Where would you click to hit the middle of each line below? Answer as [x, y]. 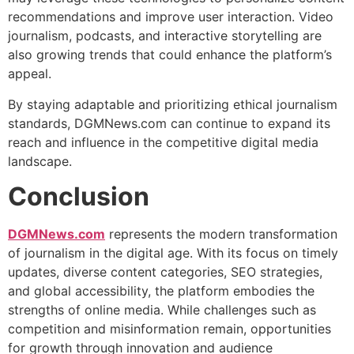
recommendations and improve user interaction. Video [171, 17]
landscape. [40, 161]
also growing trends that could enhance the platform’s [170, 55]
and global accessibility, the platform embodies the [161, 291]
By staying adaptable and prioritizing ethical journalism [173, 104]
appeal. [30, 74]
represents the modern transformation [221, 234]
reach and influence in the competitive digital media [163, 142]
